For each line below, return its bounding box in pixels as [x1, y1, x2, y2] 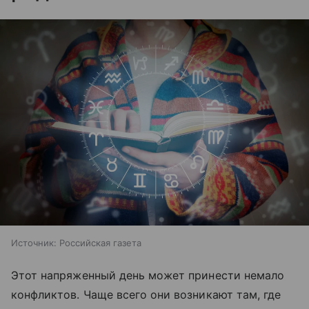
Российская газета [59, 237, 141, 249]
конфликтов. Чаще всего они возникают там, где [11, 288, 281, 302]
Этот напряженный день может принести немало [11, 268, 285, 283]
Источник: [11, 237, 57, 249]
